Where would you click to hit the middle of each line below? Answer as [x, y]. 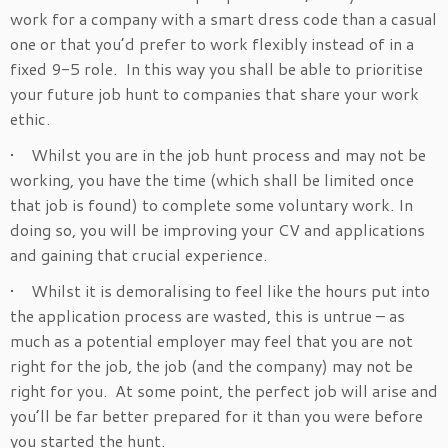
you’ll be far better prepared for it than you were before [216, 416]
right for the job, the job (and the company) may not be [211, 366]
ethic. [30, 119]
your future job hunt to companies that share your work [214, 94]
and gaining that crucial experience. [138, 255]
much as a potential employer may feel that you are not [211, 341]
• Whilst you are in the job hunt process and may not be [218, 155]
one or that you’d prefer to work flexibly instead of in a [212, 44]
